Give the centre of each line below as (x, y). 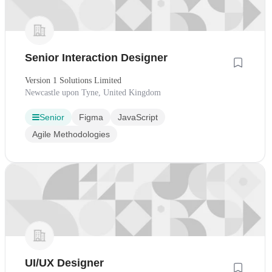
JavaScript (138, 117)
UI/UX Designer (64, 263)
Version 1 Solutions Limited (73, 80)
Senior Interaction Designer (96, 57)
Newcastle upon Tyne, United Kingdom (93, 92)
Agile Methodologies (71, 134)
